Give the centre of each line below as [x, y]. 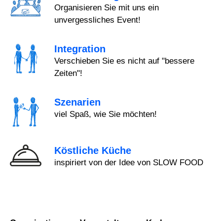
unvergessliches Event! [98, 20]
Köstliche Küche [93, 151]
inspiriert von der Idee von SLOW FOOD [129, 163]
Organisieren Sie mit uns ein [107, 8]
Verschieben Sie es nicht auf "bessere [125, 61]
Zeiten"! [69, 74]
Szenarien [78, 102]
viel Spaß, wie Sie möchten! [106, 114]
